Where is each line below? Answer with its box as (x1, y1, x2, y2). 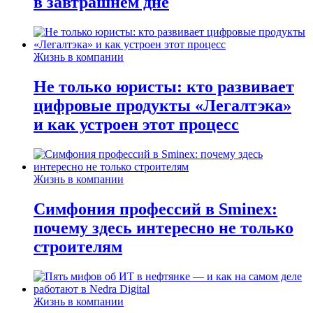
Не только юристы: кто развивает (34, 78, 294, 96)
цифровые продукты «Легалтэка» (34, 96, 291, 115)
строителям (34, 238, 122, 256)
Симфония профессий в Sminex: (34, 200, 277, 219)
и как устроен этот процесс (34, 115, 239, 134)
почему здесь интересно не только (34, 219, 293, 238)
